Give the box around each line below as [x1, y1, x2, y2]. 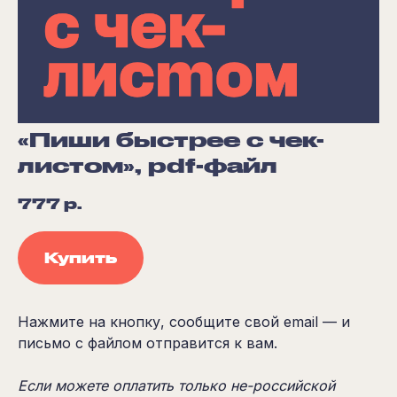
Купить [44, 249, 117, 267]
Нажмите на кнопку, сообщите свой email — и [18, 312, 350, 331]
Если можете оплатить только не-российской [18, 376, 335, 394]
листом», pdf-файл [18, 153, 277, 177]
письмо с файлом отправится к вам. [18, 333, 277, 352]
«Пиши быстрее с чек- [18, 128, 324, 152]
